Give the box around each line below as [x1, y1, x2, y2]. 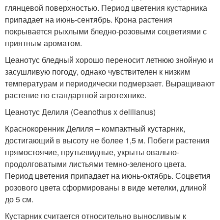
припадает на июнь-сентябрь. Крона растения [5, 13, 172, 25]
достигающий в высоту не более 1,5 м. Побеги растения [5, 134, 210, 146]
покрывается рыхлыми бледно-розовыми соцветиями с [5, 25, 207, 37]
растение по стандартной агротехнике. [5, 89, 146, 101]
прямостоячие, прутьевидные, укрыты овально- [5, 146, 179, 158]
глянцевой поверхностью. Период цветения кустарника [5, 1, 207, 13]
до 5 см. [5, 193, 33, 205]
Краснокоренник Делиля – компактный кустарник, [5, 122, 185, 134]
